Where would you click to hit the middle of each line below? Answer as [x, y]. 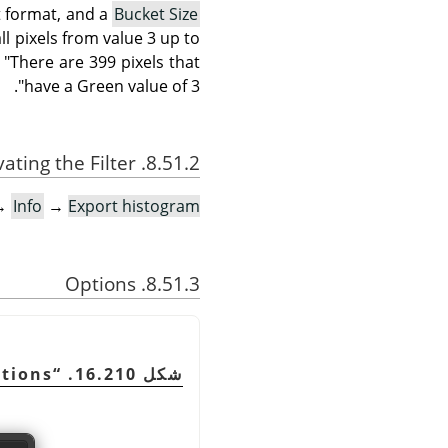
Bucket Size [156, 14]
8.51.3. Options [173, 283]
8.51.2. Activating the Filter [173, 163]
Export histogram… [134, 206]
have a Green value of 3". [112, 86]
